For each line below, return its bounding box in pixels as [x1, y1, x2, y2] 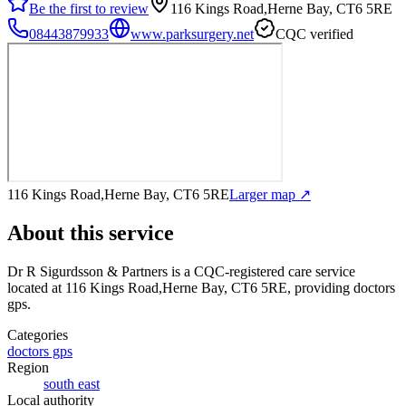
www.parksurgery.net [130, 25, 254, 42]
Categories [7, 326, 68, 343]
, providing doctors [287, 279, 395, 295]
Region [7, 359, 49, 375]
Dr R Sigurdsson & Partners [7, 263, 168, 279]
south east [43, 375, 100, 391]
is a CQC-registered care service [168, 263, 355, 279]
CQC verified [275, 25, 353, 42]
